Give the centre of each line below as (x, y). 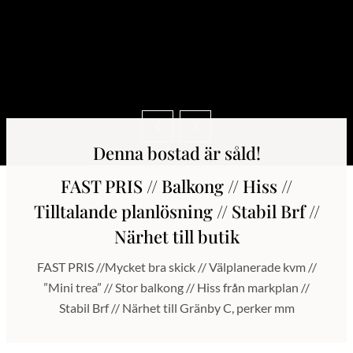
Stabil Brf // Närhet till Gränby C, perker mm (176, 307)
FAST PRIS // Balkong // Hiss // (176, 186)
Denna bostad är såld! (176, 152)
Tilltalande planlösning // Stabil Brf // (176, 211)
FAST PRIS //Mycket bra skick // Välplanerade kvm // (176, 266)
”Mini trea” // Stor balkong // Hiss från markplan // (176, 287)
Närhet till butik (176, 236)
